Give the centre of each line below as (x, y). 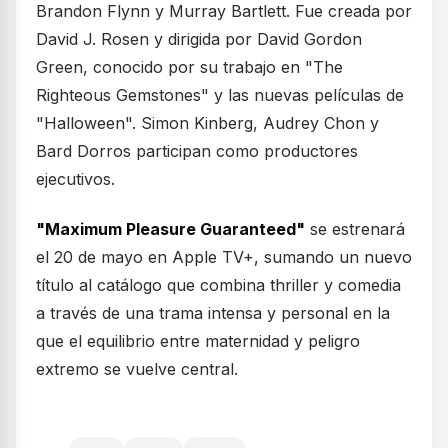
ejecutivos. (75, 179)
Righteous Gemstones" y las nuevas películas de (220, 95)
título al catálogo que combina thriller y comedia (218, 285)
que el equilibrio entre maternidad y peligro (198, 341)
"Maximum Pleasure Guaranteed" (170, 229)
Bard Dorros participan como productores (197, 151)
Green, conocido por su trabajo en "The (189, 67)
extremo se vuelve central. (137, 369)
